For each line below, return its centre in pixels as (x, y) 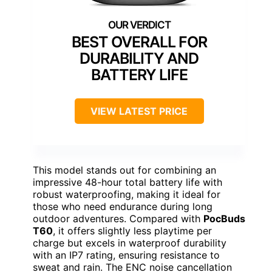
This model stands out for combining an (124, 170)
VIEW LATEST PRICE (139, 111)
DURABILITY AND (139, 59)
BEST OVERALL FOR (139, 42)
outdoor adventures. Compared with (118, 219)
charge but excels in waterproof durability (130, 243)
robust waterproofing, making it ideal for (127, 195)
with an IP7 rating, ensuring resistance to (126, 255)
